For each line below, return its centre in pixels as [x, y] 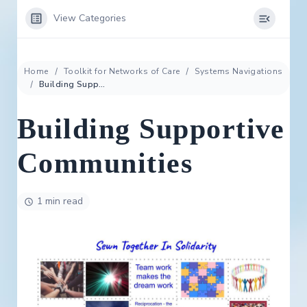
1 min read [60, 201]
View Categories [90, 18]
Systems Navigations [239, 71]
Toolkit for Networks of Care [122, 71]
